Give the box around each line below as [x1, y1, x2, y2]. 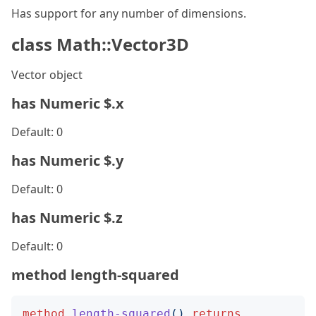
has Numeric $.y [11, 151, 123, 170]
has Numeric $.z [11, 208, 123, 227]
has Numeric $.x [11, 94, 124, 113]
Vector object [11, 67, 83, 83]
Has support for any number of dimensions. [11, 6, 246, 21]
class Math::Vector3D [11, 32, 189, 56]
